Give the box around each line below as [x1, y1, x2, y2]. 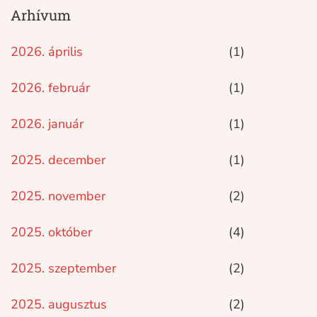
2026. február [11, 79, 91, 96]
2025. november [11, 188, 106, 204]
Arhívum [11, 6, 71, 24]
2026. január [11, 115, 84, 132]
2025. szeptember [11, 260, 117, 277]
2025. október [11, 224, 93, 241]
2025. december [11, 151, 106, 168]
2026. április [11, 43, 83, 60]
